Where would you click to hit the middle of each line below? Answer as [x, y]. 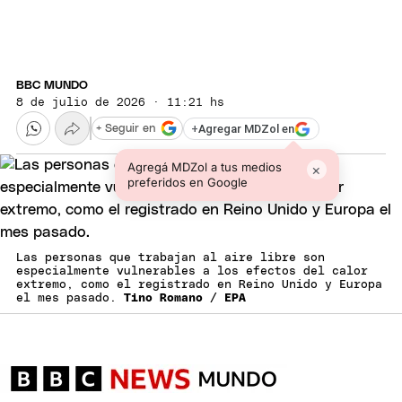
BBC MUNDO [52, 86]
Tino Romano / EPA [185, 299]
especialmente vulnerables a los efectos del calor [192, 272]
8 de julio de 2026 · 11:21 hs [120, 103]
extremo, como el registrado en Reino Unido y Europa [199, 285]
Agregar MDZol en [246, 129]
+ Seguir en [126, 128]
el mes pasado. [70, 299]
